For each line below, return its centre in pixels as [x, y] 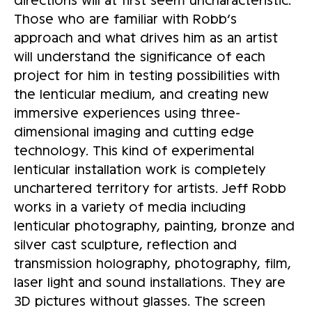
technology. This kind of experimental [134, 150]
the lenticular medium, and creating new [141, 94]
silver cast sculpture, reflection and [125, 244]
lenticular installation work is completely [140, 169]
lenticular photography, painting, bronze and [154, 225]
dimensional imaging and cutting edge [134, 131]
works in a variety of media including [130, 206]
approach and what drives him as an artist [146, 37]
